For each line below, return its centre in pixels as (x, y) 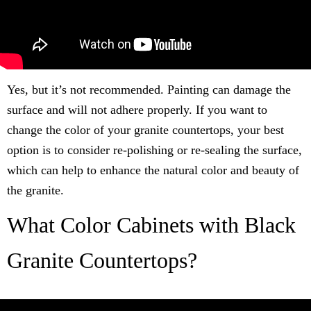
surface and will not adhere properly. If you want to (137, 110)
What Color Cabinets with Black (151, 225)
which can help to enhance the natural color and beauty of (153, 170)
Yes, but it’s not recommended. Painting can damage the (149, 90)
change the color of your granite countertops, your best (145, 130)
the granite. (35, 191)
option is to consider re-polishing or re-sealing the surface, (154, 150)
